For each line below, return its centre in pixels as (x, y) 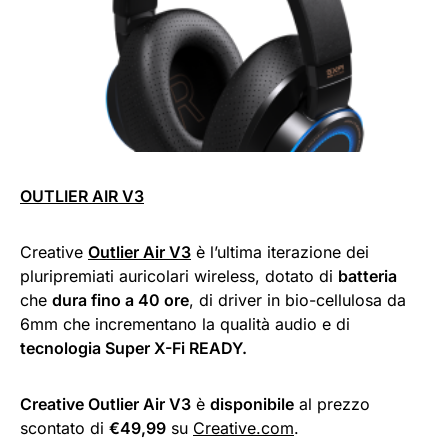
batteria (367, 275)
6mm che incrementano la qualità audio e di (185, 323)
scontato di (64, 427)
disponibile (252, 403)
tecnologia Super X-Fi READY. (133, 347)
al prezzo (332, 403)
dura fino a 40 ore (120, 299)
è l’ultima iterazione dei (280, 251)
